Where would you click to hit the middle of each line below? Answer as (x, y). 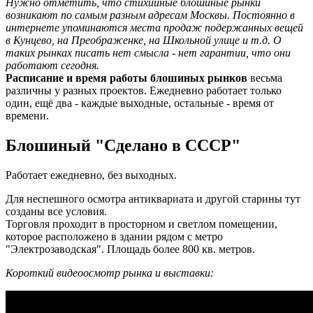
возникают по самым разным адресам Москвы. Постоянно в (150, 15)
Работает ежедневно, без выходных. (91, 175)
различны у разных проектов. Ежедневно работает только (144, 90)
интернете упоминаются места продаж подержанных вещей (154, 27)
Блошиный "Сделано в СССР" (123, 145)
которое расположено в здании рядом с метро (114, 236)
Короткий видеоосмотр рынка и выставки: (110, 272)
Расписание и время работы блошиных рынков (126, 78)
